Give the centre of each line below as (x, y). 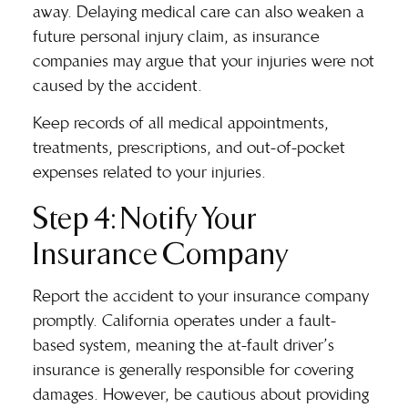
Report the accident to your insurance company (201, 296)
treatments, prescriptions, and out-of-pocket (189, 148)
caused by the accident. (117, 85)
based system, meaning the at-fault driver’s (184, 345)
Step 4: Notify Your (145, 215)
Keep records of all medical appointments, (181, 123)
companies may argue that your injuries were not (204, 61)
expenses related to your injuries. (149, 173)
